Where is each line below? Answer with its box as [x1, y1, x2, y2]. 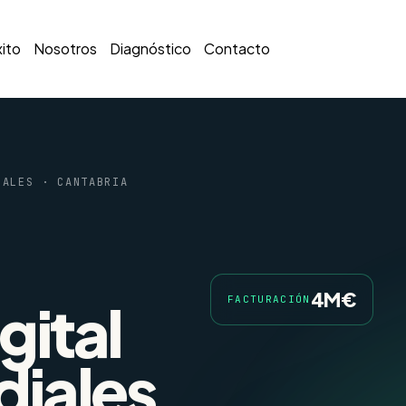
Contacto [204, 39, 271, 58]
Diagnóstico [110, 39, 192, 58]
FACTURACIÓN [227, 293, 311, 306]
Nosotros [34, 39, 98, 58]
